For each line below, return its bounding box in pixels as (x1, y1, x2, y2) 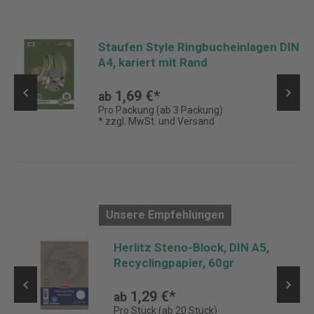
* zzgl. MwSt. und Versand (98, 116, 214, 127)
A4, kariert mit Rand (98, 55, 207, 69)
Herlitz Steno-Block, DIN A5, (114, 240, 269, 254)
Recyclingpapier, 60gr (114, 256, 234, 270)
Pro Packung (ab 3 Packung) (98, 104, 223, 116)
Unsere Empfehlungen (105, 208, 224, 221)
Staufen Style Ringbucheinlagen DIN (98, 40, 299, 54)
